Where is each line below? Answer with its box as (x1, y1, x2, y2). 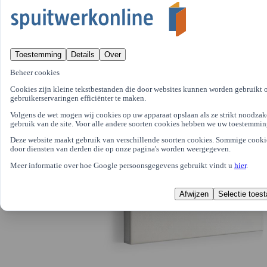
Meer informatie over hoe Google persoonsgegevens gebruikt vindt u (10, 162, 234, 170)
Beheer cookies (10, 69, 60, 77)
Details (71, 50, 95, 60)
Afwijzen (179, 190, 209, 199)
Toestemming (15, 50, 61, 60)
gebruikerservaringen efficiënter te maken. (10, 94, 146, 103)
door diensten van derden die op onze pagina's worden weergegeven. (10, 145, 231, 154)
